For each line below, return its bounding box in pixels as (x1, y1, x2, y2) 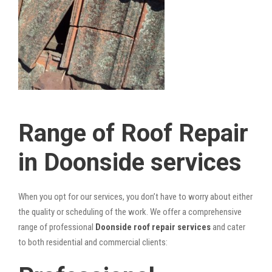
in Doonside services (18, 148, 242, 177)
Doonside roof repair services (95, 221, 211, 233)
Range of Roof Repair (18, 118, 248, 148)
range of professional (18, 221, 95, 233)
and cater (211, 221, 245, 233)
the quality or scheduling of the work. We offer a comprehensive (18, 206, 242, 217)
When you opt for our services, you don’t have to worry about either (18, 191, 253, 202)
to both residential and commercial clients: (18, 236, 168, 248)
